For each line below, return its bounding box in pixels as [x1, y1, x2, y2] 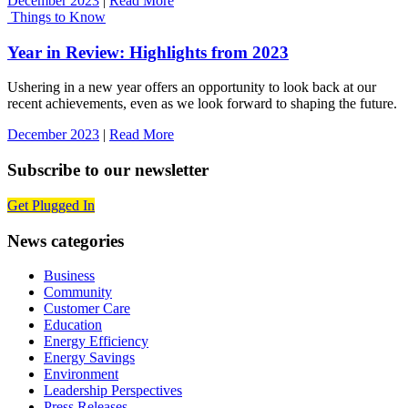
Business [44, 268, 95, 284]
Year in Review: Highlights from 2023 [7, 42, 289, 62]
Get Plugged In [7, 197, 95, 213]
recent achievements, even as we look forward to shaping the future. [7, 96, 397, 112]
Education [44, 317, 102, 333]
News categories [7, 230, 124, 250]
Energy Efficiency [44, 333, 148, 350]
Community [44, 284, 112, 301]
